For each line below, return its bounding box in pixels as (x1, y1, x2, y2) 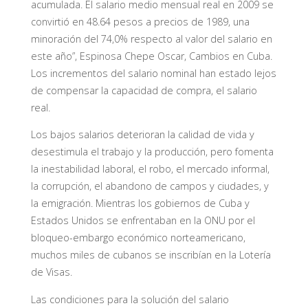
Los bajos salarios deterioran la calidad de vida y (30, 128, 254, 142)
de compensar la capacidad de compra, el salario (30, 84, 257, 98)
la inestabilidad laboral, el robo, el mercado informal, (30, 162, 269, 176)
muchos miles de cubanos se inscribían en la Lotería (30, 248, 271, 262)
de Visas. (30, 265, 72, 279)
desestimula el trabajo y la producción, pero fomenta (30, 145, 274, 159)
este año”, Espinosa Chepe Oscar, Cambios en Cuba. (30, 49, 275, 63)
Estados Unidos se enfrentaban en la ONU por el (30, 214, 255, 228)
